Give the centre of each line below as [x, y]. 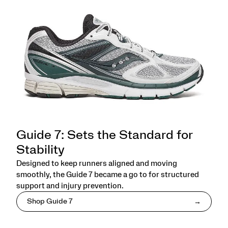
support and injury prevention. [70, 186]
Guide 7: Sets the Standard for [104, 136]
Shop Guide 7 [50, 202]
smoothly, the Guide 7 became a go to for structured [108, 175]
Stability [40, 150]
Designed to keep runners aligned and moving [97, 164]
